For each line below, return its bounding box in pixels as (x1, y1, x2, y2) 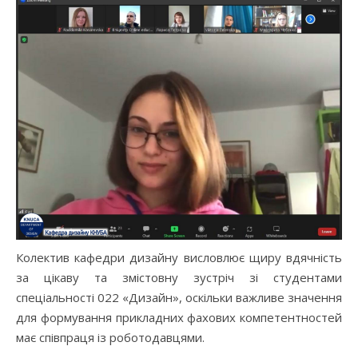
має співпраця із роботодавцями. (16, 329, 205, 346)
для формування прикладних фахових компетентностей (16, 309, 342, 326)
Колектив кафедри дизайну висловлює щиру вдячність (16, 249, 342, 266)
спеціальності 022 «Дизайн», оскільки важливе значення (16, 289, 342, 306)
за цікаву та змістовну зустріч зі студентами (16, 269, 342, 286)
